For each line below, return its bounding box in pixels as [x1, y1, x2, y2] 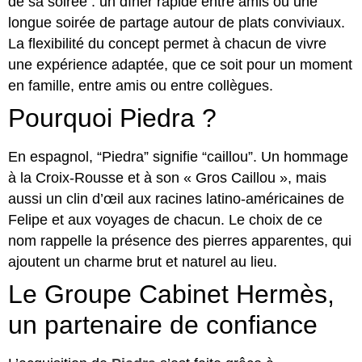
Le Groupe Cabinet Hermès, [8, 280, 335, 309]
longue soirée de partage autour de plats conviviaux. [8, 15, 345, 31]
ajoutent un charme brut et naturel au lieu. [8, 254, 277, 270]
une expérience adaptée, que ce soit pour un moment [8, 57, 352, 73]
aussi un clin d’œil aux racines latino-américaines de [8, 191, 344, 207]
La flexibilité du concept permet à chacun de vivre [8, 36, 326, 52]
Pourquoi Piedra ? [8, 103, 217, 133]
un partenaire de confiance [8, 310, 318, 339]
